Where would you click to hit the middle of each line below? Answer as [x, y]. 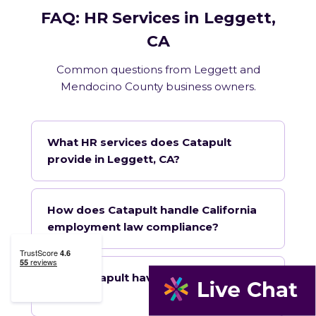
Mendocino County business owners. [158, 86]
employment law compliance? [133, 226]
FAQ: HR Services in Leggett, [158, 18]
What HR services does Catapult [139, 142]
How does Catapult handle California [152, 209]
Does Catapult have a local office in [147, 277]
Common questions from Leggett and [158, 69]
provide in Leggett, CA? [114, 159]
